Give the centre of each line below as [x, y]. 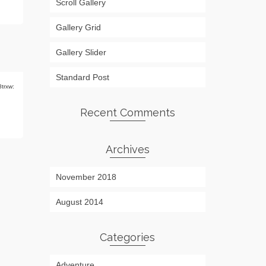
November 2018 [86, 177]
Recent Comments [127, 113]
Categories [128, 237]
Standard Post [82, 77]
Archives [127, 149]
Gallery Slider [81, 52]
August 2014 [79, 202]
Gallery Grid [78, 27]
